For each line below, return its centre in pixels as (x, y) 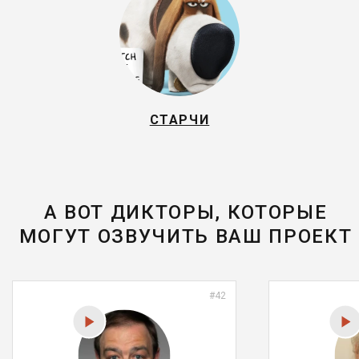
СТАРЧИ (179, 120)
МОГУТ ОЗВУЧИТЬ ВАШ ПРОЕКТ (186, 236)
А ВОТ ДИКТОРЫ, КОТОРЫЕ (186, 212)
